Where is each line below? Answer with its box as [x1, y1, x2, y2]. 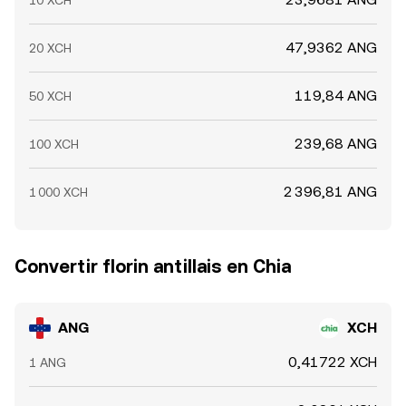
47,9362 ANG [285, 39, 377, 56]
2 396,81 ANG [284, 183, 377, 200]
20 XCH [29, 41, 72, 55]
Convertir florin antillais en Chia [14, 256, 291, 277]
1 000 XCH [29, 185, 88, 199]
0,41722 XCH [288, 353, 377, 371]
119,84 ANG [295, 87, 377, 104]
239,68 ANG [295, 135, 377, 152]
